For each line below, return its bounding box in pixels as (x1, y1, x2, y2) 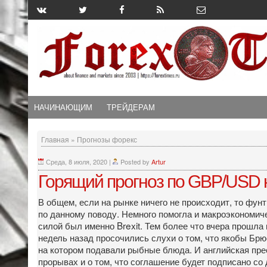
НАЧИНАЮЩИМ (34, 101, 92, 113)
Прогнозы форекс (77, 133, 137, 144)
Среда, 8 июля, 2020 (46, 156, 107, 166)
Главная (41, 133, 69, 144)
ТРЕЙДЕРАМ (107, 101, 155, 113)
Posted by (120, 156, 151, 166)
